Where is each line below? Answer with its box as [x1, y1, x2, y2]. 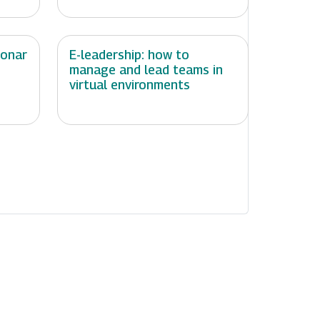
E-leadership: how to [69, 47, 189, 63]
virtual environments [69, 77, 190, 93]
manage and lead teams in [69, 62, 223, 78]
